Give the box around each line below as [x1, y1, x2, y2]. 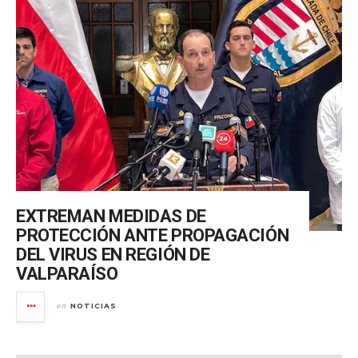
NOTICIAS [70, 300, 117, 310]
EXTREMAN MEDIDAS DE [16, 205, 206, 226]
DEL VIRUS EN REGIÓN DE [16, 244, 210, 265]
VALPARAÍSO [16, 263, 118, 284]
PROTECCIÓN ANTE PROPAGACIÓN [16, 225, 289, 245]
